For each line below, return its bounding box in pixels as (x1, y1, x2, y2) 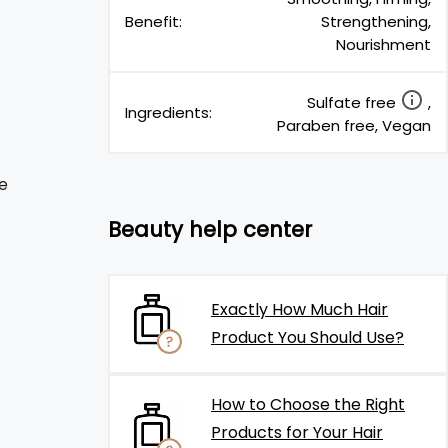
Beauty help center (108, 214, 312, 244)
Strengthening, (321, 11, 431, 32)
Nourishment (336, 34, 431, 55)
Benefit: (125, 11, 182, 32)
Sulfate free (307, 92, 400, 113)
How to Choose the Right (211, 393, 405, 416)
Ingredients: (125, 102, 212, 123)
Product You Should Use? (211, 326, 404, 349)
